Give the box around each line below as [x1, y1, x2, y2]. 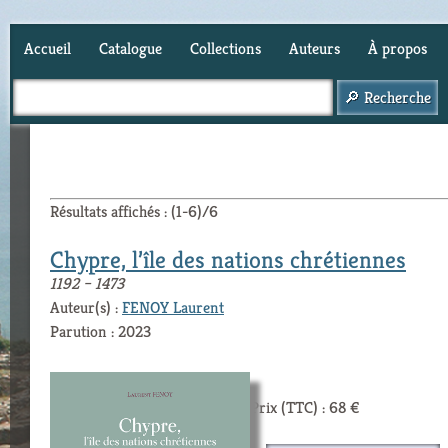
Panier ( [24, 88, 76, 109]
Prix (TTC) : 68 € [250, 397, 360, 418]
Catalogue [99, 38, 162, 59]
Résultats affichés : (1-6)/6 [50, 201, 218, 222]
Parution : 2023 [50, 321, 151, 342]
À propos [368, 38, 427, 59]
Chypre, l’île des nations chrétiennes [50, 245, 406, 275]
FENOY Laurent [122, 297, 224, 318]
